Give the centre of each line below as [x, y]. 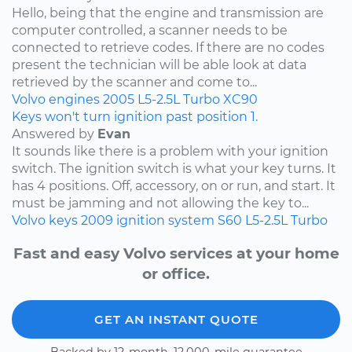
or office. [176, 274]
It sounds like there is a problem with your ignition [170, 151]
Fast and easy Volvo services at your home [176, 254]
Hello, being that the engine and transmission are [168, 13]
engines [74, 99]
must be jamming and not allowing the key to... [160, 203]
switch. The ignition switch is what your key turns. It [174, 168]
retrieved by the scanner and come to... [134, 82]
